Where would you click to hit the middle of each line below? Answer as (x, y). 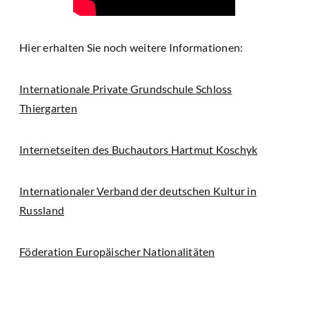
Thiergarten (48, 108)
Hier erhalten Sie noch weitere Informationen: (131, 47)
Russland (42, 210)
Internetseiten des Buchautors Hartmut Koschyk (139, 149)
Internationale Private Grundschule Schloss (126, 88)
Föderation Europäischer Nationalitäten (117, 251)
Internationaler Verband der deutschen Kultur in (138, 190)
